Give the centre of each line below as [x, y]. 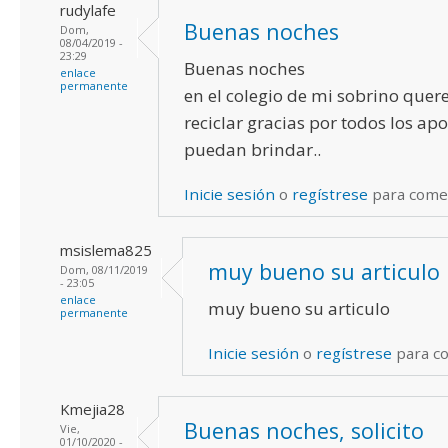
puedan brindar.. [252, 149]
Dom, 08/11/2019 [104, 269]
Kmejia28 [92, 408]
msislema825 [106, 249]
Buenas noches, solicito [304, 430]
